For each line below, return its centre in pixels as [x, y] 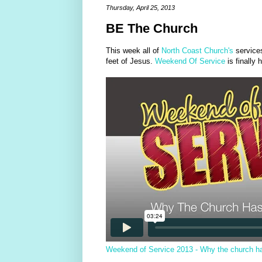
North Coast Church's [197, 50]
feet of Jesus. [130, 61]
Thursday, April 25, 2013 [140, 8]
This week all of [133, 50]
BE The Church [151, 28]
